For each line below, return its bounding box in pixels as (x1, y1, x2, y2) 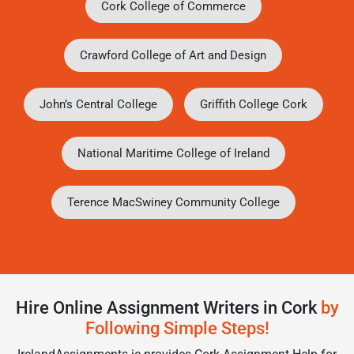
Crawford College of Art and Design (80, 48, 266, 63)
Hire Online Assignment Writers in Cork (15, 298, 317, 318)
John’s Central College (39, 97, 157, 112)
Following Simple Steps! (85, 318, 269, 339)
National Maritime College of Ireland (77, 146, 269, 161)
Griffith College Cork (199, 97, 307, 112)
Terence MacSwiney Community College (66, 195, 280, 210)
